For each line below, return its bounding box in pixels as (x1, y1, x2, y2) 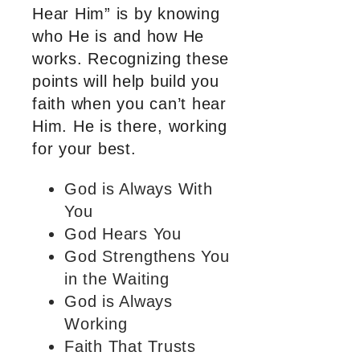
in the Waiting (64, 270, 170, 288)
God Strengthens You (64, 247, 230, 266)
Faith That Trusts (64, 337, 196, 356)
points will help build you (32, 72, 219, 91)
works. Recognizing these (32, 50, 229, 68)
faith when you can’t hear (32, 95, 227, 113)
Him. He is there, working (32, 117, 227, 136)
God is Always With (64, 180, 213, 198)
